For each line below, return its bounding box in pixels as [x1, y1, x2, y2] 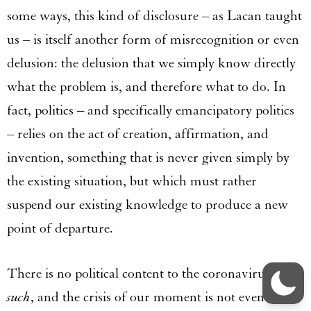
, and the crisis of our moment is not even [31, 288, 264, 305]
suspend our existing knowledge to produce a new [7, 196, 288, 213]
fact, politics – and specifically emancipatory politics [7, 101, 294, 119]
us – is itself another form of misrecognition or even [7, 31, 299, 48]
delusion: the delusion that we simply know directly [7, 54, 296, 72]
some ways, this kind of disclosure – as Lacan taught [7, 7, 302, 24]
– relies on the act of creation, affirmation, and [7, 125, 269, 142]
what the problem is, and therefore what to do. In [7, 78, 286, 95]
